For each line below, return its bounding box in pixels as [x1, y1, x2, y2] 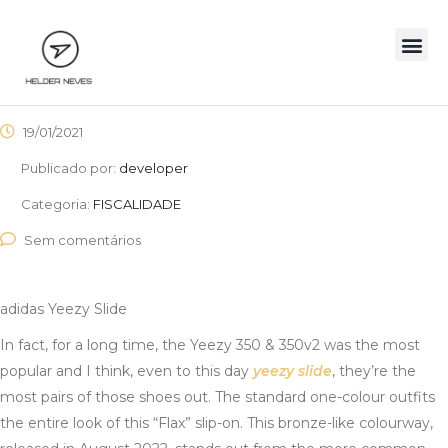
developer [119, 160, 188, 177]
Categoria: [21, 196, 93, 213]
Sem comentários [24, 232, 141, 249]
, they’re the [332, 362, 416, 381]
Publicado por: [21, 160, 119, 177]
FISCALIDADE [93, 196, 181, 213]
